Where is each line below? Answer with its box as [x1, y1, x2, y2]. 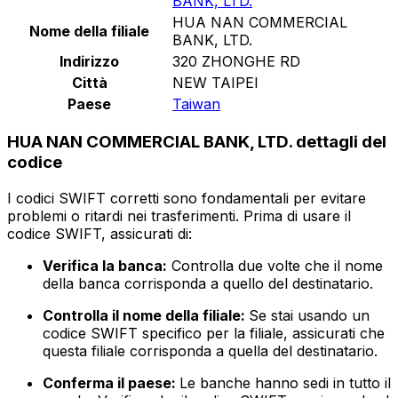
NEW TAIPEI [172, 73, 259, 92]
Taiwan [172, 94, 220, 113]
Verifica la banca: [43, 257, 167, 275]
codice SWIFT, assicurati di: [7, 225, 192, 243]
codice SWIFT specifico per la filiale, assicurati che [43, 324, 385, 343]
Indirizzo [60, 52, 119, 70]
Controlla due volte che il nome [167, 257, 383, 275]
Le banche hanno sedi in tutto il [179, 374, 391, 393]
